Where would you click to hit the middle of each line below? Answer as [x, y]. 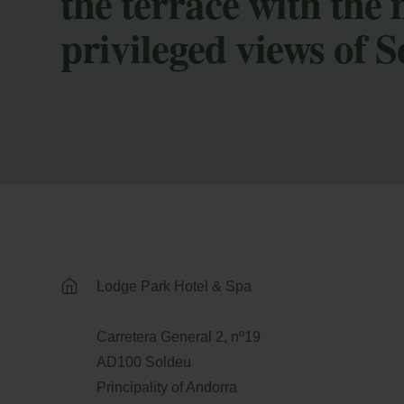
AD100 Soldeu [145, 362]
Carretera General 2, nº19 [179, 337]
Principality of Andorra [167, 387]
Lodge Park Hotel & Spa [174, 286]
